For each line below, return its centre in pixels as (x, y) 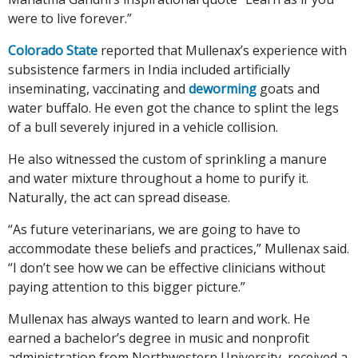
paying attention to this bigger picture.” (127, 286)
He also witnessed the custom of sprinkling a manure (167, 159)
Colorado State (53, 50)
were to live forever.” (70, 18)
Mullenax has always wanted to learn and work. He (159, 318)
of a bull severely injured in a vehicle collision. (143, 127)
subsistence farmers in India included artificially (149, 69)
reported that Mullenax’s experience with (222, 50)
